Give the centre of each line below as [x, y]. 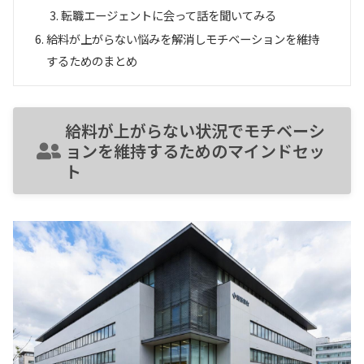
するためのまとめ [92, 61]
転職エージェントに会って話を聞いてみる [168, 15]
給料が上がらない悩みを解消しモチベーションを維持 [183, 39]
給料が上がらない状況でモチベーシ [195, 131]
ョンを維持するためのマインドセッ [195, 151]
